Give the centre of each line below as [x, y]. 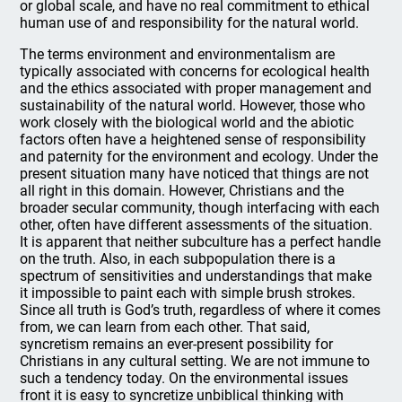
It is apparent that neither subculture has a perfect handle [201, 242]
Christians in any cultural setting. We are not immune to [195, 361]
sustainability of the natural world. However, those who [193, 105]
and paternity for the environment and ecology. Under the [199, 157]
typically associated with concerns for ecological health [195, 71]
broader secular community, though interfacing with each [200, 208]
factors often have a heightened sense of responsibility [193, 140]
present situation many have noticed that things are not [195, 174]
